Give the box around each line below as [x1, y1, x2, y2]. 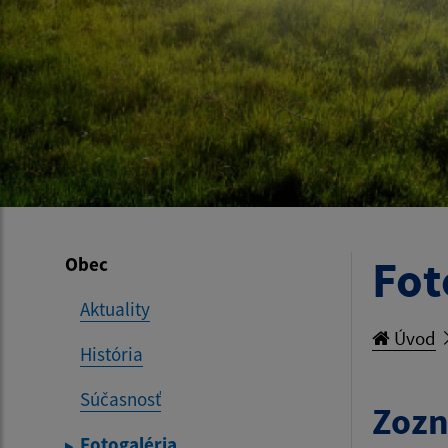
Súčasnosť [80, 387, 161, 412]
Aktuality [80, 297, 150, 322]
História [80, 342, 143, 367]
